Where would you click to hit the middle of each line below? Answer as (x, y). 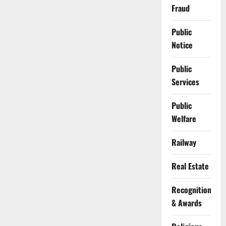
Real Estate (190, 166)
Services (185, 82)
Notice (182, 45)
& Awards (186, 203)
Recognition (191, 190)
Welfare (184, 119)
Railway (184, 143)
